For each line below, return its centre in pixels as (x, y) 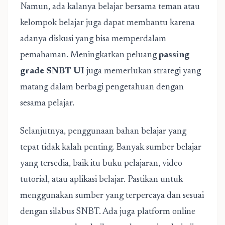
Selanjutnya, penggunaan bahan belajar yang (103, 132)
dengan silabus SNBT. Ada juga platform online (108, 212)
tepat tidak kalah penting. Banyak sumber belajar (111, 148)
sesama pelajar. (47, 103)
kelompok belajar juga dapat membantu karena (107, 23)
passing (174, 55)
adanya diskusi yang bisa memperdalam (93, 39)
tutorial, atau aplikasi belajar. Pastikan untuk (101, 180)
